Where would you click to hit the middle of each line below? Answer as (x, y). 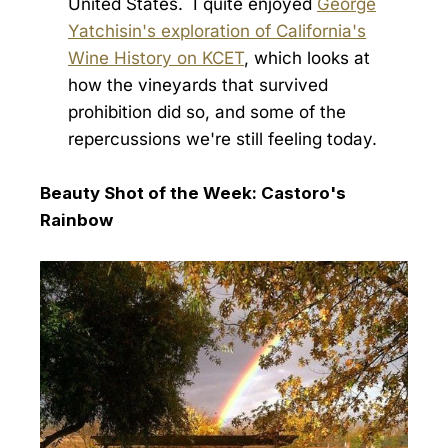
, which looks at (307, 57)
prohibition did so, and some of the (207, 111)
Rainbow (76, 219)
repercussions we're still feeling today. (222, 138)
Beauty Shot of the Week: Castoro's (193, 192)
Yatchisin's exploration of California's (217, 30)
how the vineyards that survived (198, 84)
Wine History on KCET (156, 57)
